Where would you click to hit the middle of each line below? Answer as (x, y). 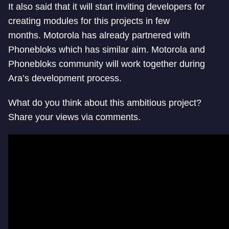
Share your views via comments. (74, 117)
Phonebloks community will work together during (107, 64)
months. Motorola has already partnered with (99, 35)
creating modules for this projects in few (89, 21)
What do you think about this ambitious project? (105, 102)
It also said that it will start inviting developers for (107, 6)
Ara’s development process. (65, 78)
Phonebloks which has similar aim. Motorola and (107, 49)
